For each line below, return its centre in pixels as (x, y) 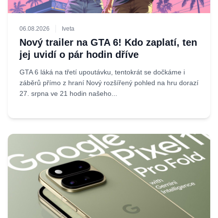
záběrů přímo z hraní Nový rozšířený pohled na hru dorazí (109, 83)
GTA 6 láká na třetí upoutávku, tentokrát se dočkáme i (102, 72)
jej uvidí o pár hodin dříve (79, 54)
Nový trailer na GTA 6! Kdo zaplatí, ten (108, 42)
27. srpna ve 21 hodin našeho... (68, 93)
